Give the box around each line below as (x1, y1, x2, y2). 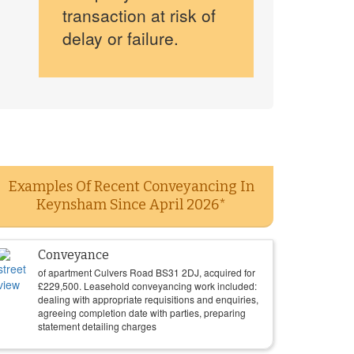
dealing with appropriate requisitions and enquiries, (38, 292, 258, 306)
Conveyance (38, 247, 109, 262)
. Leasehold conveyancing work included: (79, 279, 257, 292)
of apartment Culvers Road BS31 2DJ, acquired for (38, 265, 255, 279)
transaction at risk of (62, 3, 216, 27)
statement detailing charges (38, 319, 156, 333)
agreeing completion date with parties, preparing (38, 306, 246, 319)
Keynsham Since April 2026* (36, 196, 226, 213)
